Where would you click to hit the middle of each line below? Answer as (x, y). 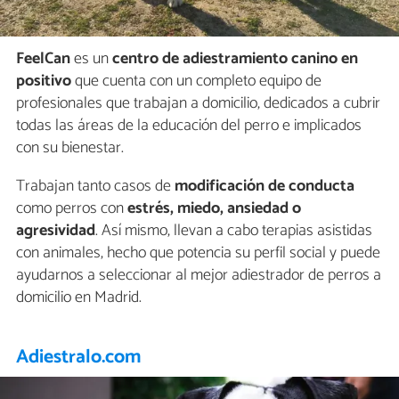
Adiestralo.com (79, 357)
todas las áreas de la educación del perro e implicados (189, 125)
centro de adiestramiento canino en (235, 58)
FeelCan (43, 58)
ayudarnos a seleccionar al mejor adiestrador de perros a (199, 275)
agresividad (56, 230)
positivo (44, 81)
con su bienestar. (70, 147)
